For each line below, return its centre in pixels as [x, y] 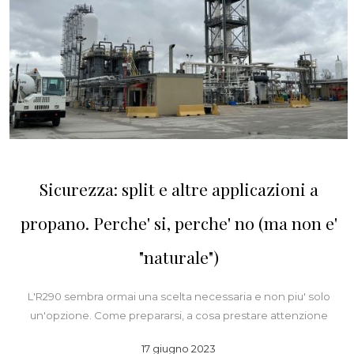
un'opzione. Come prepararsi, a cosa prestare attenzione [179, 316]
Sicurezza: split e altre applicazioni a [179, 189]
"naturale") [179, 257]
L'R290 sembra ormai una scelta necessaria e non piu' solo [179, 297]
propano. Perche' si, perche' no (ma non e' [179, 223]
